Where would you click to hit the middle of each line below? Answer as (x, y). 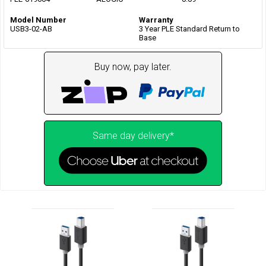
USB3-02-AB (31, 28)
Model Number (38, 20)
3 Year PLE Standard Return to (189, 28)
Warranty (156, 20)
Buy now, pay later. (133, 66)
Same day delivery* (133, 135)
